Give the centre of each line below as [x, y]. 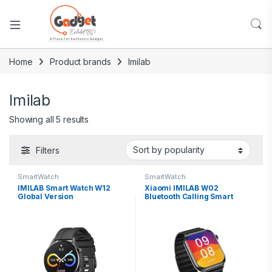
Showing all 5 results [49, 119]
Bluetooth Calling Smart [189, 196]
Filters [48, 151]
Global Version [46, 196]
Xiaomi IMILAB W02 [182, 188]
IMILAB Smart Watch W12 [64, 188]
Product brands [80, 62]
